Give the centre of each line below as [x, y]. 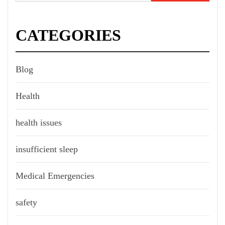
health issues [39, 123]
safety [26, 203]
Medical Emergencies [55, 176]
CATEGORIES [68, 35]
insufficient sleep [47, 149]
